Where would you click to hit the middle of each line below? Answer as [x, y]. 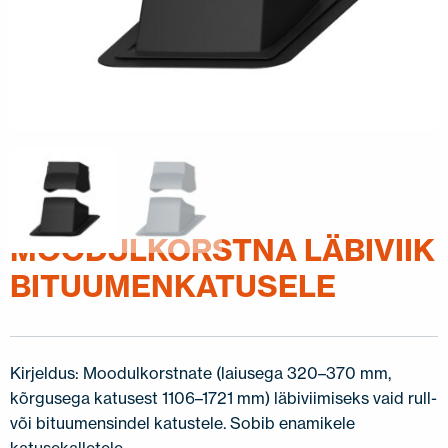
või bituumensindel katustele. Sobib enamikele [182, 423]
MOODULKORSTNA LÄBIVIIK [222, 250]
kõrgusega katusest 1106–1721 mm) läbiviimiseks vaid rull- [223, 398]
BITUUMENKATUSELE [173, 286]
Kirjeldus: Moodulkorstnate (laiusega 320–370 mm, [200, 373]
